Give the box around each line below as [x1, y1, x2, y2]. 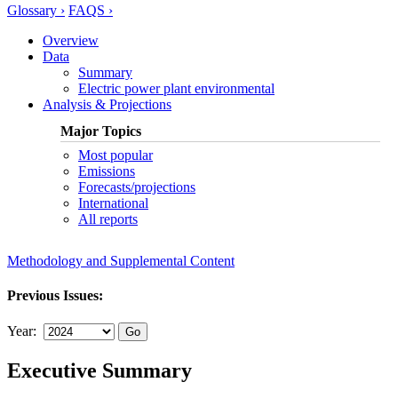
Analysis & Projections [43, 96, 171, 112]
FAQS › [68, 2, 113, 18]
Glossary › [7, 2, 65, 18]
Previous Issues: [7, 287, 103, 303]
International [78, 195, 148, 211]
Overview [43, 32, 99, 48]
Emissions [78, 163, 135, 179]
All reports [78, 211, 138, 227]
